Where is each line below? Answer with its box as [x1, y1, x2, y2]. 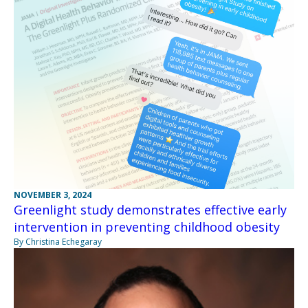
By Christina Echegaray [14, 235, 102, 247]
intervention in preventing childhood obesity [14, 218, 280, 235]
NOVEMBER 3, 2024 [14, 188, 91, 201]
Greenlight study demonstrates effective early [14, 201, 287, 218]
